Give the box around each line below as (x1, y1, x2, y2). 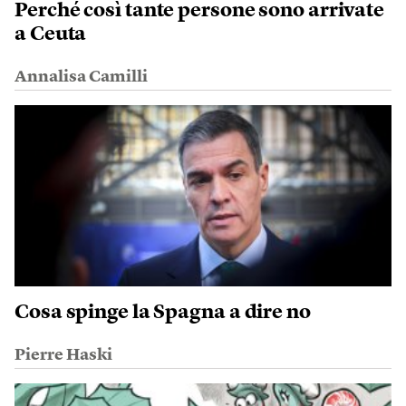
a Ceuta (14, 24, 87, 44)
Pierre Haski (14, 346, 112, 363)
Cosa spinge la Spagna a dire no (14, 302, 311, 323)
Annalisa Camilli (14, 68, 148, 85)
